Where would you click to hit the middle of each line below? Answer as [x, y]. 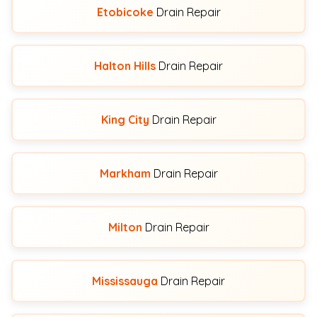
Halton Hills [125, 66]
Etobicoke [125, 12]
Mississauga [125, 281]
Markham [125, 173]
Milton [125, 227]
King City [125, 120]
